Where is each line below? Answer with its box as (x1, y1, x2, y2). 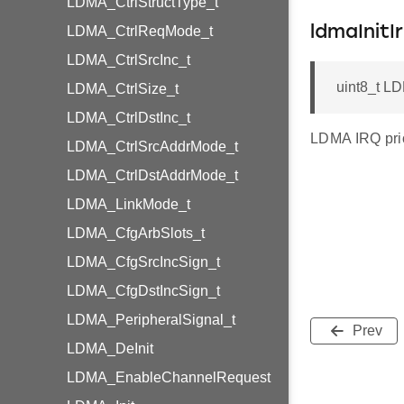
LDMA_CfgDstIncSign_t (67, 283, 220, 298)
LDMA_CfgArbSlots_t (67, 225, 205, 241)
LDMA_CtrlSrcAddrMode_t (67, 139, 238, 154)
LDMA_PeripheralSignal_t (67, 312, 235, 327)
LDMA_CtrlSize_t (67, 81, 179, 96)
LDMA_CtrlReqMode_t (67, 23, 213, 39)
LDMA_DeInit (67, 341, 153, 356)
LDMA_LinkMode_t (67, 197, 190, 212)
